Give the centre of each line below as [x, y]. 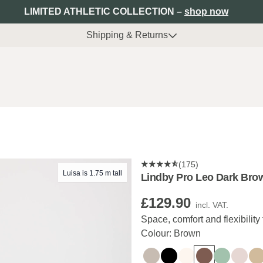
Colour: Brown [171, 233]
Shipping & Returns [127, 35]
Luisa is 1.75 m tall [92, 173]
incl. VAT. [212, 205]
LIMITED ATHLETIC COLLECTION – [104, 11]
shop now [206, 11]
